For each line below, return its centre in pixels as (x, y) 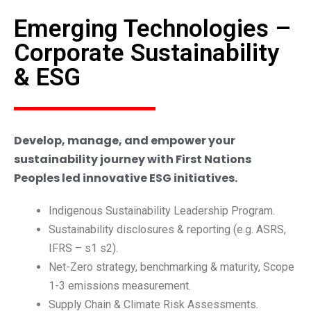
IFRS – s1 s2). (83, 249)
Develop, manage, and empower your (125, 141)
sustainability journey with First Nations (133, 160)
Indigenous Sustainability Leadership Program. (162, 211)
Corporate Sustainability (146, 53)
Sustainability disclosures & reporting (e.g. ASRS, (167, 230)
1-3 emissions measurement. (120, 286)
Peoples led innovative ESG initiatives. (126, 178)
